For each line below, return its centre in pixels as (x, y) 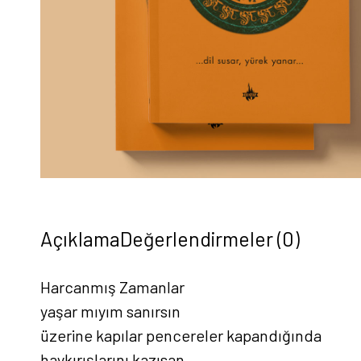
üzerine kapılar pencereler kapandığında (181, 335)
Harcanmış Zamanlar (112, 286)
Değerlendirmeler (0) (210, 238)
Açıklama (80, 238)
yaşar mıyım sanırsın (110, 311)
